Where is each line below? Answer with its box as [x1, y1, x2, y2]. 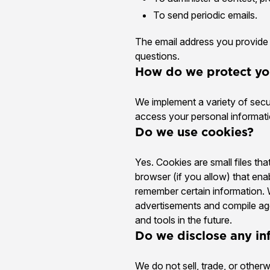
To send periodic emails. [153, 8, 257, 21]
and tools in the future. [135, 213, 232, 226]
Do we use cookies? [135, 123, 254, 140]
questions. [135, 49, 180, 62]
